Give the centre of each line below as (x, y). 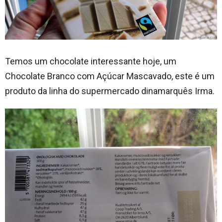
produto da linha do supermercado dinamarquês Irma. (110, 91)
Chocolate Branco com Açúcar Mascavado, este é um (110, 76)
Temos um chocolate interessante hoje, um (91, 61)
